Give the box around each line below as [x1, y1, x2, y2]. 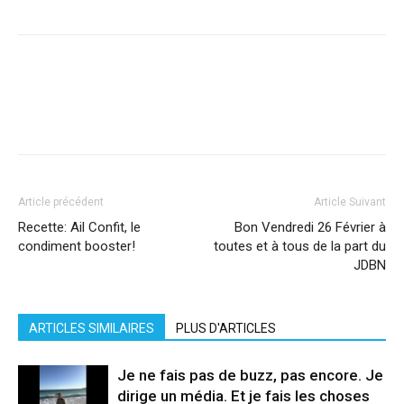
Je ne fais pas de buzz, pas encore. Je [117, 366, 383, 384]
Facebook [33, 106, 87, 122]
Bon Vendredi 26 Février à [234, 219, 386, 235]
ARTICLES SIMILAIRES [29, 321, 154, 335]
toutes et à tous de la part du [214, 238, 386, 254]
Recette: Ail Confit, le [18, 219, 141, 235]
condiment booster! [18, 238, 135, 254]
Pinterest [182, 106, 232, 122]
